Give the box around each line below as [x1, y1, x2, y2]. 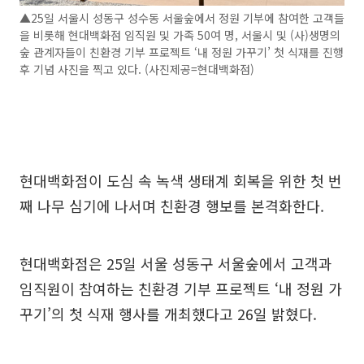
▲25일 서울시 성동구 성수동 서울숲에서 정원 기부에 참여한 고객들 [19, 9, 344, 26]
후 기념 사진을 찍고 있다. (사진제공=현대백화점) [19, 60, 254, 77]
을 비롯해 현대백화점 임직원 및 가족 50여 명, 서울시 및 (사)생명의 [19, 26, 340, 43]
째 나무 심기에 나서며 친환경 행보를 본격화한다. [19, 194, 324, 216]
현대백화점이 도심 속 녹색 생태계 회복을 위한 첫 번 [19, 169, 342, 191]
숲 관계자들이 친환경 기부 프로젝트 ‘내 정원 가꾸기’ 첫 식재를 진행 [19, 43, 344, 60]
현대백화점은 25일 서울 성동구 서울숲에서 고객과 [19, 252, 332, 274]
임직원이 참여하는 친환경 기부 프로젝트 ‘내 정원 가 [19, 277, 342, 299]
